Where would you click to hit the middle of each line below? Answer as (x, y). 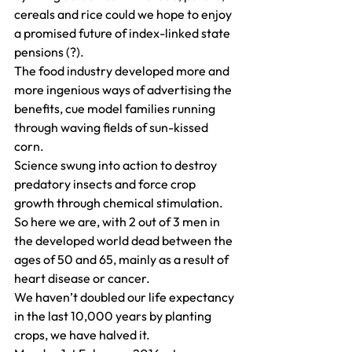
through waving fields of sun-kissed (112, 128)
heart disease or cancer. (82, 279)
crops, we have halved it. (82, 335)
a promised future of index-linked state (123, 33)
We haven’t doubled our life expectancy (125, 297)
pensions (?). (49, 52)
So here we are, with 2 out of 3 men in (118, 222)
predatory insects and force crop (106, 184)
